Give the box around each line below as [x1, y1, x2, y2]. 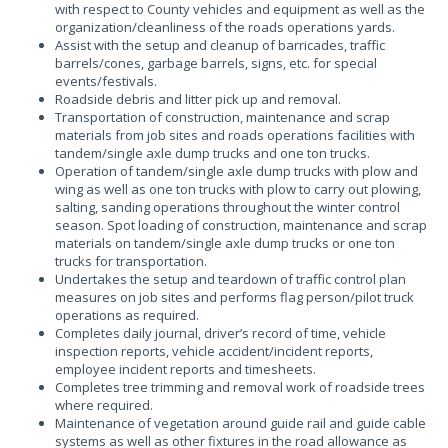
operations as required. [55, 306, 199, 324]
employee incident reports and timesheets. [55, 360, 316, 378]
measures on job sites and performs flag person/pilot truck [55, 288, 414, 306]
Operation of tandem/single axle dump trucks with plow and [55, 162, 418, 180]
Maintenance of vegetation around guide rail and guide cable [55, 414, 426, 432]
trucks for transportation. [55, 252, 207, 270]
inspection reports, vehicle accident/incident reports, [55, 342, 373, 360]
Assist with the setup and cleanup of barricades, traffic [55, 36, 385, 54]
